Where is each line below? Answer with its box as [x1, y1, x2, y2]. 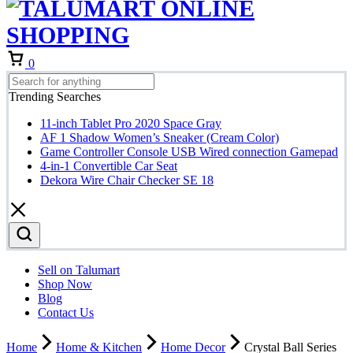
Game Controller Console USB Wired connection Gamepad [40, 145, 338, 159]
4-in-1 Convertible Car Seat [40, 159, 177, 173]
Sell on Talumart [38, 263, 120, 277]
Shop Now [38, 277, 92, 292]
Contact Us [38, 306, 94, 320]
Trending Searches [9, 90, 101, 104]
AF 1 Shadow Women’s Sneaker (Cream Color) [40, 131, 279, 145]
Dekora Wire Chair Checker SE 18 [40, 173, 214, 188]
